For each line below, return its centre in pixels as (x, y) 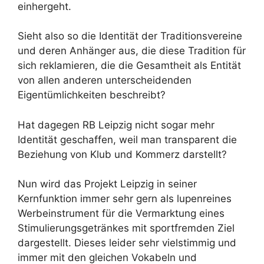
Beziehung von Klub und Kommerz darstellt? (122, 154)
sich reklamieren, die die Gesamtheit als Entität (129, 66)
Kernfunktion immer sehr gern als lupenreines (125, 199)
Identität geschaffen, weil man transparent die (127, 139)
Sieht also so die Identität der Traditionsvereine (130, 36)
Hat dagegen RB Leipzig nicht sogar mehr (116, 125)
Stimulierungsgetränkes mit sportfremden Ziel (126, 228)
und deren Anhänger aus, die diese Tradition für (132, 51)
